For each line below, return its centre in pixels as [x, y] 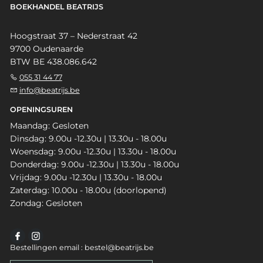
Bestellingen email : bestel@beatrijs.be [82, 248]
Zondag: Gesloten [46, 203]
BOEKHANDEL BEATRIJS [56, 7]
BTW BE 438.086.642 [53, 62]
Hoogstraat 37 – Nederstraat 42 [73, 36]
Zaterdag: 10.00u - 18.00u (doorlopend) [88, 190]
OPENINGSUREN [41, 110]
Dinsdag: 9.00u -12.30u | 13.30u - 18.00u [88, 139]
